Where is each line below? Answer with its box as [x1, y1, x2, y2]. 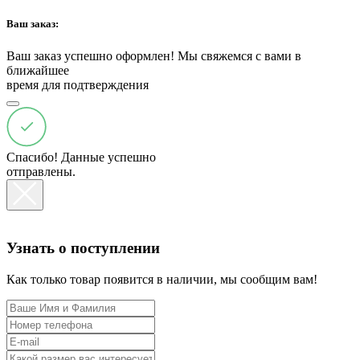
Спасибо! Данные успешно [6, 149, 156, 164]
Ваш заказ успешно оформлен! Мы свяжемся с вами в [6, 48, 301, 63]
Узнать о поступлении [6, 239, 160, 257]
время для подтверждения [6, 77, 149, 92]
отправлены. [6, 164, 76, 178]
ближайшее [6, 63, 69, 77]
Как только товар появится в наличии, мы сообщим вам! [6, 272, 317, 287]
